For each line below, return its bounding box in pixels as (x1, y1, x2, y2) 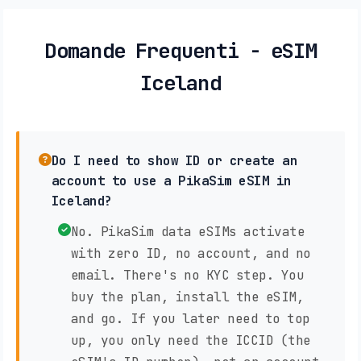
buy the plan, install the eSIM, (70, 288, 304, 306)
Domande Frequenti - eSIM (44, 37, 317, 65)
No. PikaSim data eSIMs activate (70, 223, 305, 241)
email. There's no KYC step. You (70, 267, 304, 284)
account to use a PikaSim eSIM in (51, 172, 292, 190)
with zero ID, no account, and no (70, 245, 311, 263)
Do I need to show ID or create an (51, 152, 297, 170)
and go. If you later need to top (70, 310, 310, 328)
